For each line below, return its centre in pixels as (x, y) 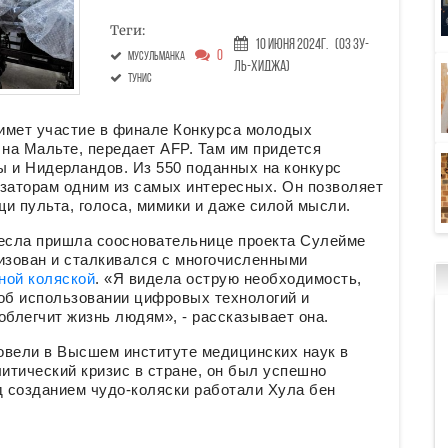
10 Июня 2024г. (291, 45)
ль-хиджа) (261, 67)
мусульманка (156, 57)
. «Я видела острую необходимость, (228, 279)
